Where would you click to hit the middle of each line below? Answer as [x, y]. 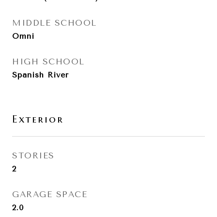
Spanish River [40, 75]
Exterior [38, 119]
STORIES [33, 155]
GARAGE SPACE [50, 194]
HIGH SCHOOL [48, 62]
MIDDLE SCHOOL [54, 23]
